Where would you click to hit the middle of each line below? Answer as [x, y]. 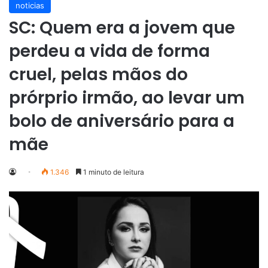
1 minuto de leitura [113, 172]
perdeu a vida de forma [109, 51]
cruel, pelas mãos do [98, 74]
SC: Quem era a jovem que [122, 28]
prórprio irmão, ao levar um [127, 98]
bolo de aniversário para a [122, 121]
